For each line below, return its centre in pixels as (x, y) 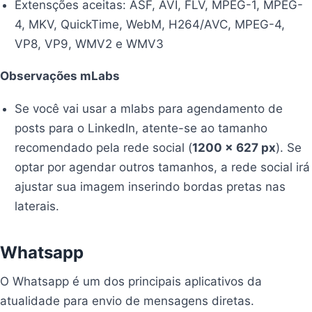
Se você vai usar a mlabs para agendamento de (149, 108)
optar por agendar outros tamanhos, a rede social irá (163, 167)
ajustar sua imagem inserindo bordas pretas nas (150, 186)
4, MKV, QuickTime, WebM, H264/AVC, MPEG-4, (150, 24)
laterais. (37, 206)
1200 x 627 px (234, 147)
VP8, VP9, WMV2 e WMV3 (89, 44)
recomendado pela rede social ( (104, 147)
